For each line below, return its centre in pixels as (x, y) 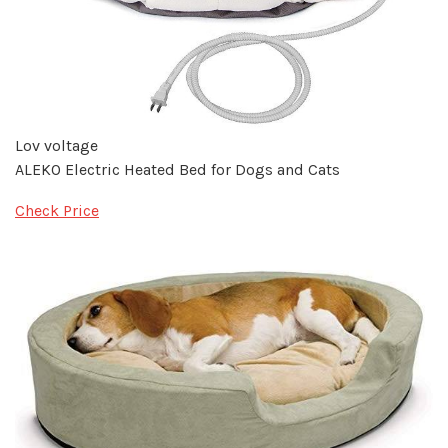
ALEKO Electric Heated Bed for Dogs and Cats (177, 170)
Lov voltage (56, 146)
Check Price (57, 211)
